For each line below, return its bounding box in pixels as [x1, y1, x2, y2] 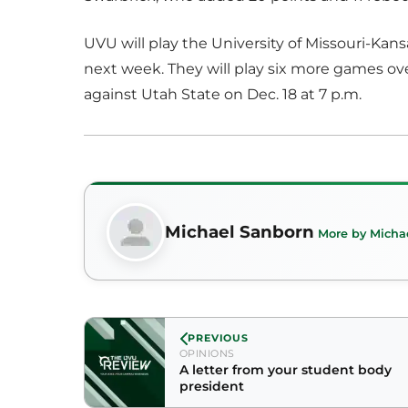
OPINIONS [179, 347, 235, 360]
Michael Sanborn [165, 221, 314, 242]
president [179, 378, 244, 394]
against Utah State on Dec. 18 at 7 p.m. [84, 86, 362, 103]
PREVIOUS [188, 331, 250, 344]
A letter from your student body [179, 362, 268, 378]
